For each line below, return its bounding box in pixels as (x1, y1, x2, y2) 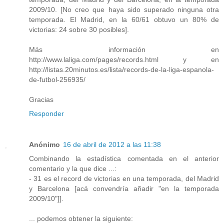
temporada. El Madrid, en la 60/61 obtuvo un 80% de (29, 15, 219, 23)
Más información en (29, 45, 219, 53)
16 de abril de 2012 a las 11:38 (63, 140, 161, 148)
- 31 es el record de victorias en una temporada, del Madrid (29, 174, 219, 182)
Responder (29, 109, 64, 117)
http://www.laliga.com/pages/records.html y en (29, 55, 219, 63)
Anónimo (29, 140, 60, 148)
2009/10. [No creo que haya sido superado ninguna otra (29, 5, 219, 13)
